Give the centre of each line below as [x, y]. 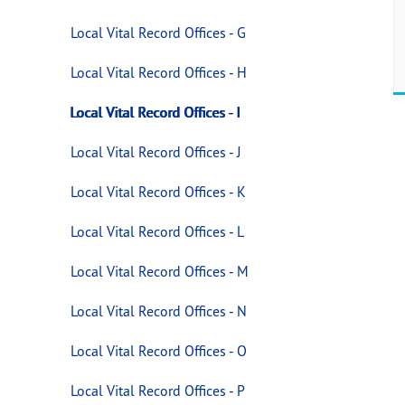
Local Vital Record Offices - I [155, 112]
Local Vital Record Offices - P [157, 390]
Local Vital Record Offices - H [158, 72]
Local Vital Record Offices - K [158, 191]
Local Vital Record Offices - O [158, 350]
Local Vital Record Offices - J [155, 151]
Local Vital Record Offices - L [157, 231]
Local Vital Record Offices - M [159, 271]
